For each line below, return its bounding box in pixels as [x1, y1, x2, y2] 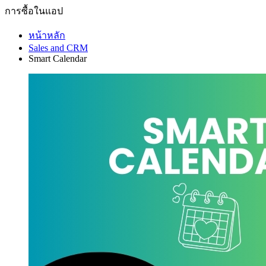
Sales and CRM [28, 43, 88, 53]
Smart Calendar [28, 53, 87, 64]
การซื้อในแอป [5, 6, 63, 16]
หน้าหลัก [28, 30, 65, 40]
